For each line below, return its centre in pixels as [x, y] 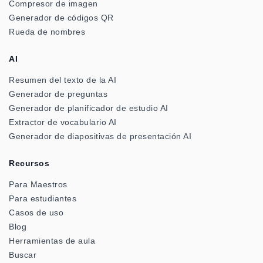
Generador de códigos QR [61, 18]
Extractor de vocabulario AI [63, 122]
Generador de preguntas [58, 94]
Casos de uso [36, 213]
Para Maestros [38, 185]
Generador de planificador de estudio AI [89, 108]
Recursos [29, 163]
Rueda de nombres [47, 32]
